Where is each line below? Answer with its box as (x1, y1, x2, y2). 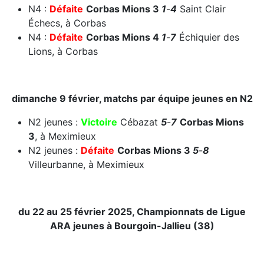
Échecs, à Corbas (28, 17, 106, 29)
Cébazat (117, 116, 161, 128)
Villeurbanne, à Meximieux (28, 159, 144, 171)
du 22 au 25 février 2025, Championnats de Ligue (18, 206, 246, 218)
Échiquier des (176, 31, 239, 44)
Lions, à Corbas (28, 45, 98, 58)
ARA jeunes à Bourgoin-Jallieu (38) (49, 220, 214, 232)
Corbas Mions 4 (86, 31, 161, 44)
